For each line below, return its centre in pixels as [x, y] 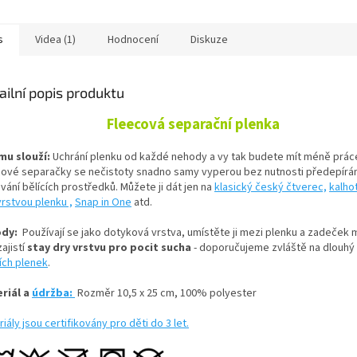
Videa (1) [55, 40]
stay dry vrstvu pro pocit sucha [108, 248]
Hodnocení [133, 40]
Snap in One [103, 203]
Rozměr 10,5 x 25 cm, [127, 294]
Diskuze [209, 40]
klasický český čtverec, [271, 188]
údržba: [53, 294]
